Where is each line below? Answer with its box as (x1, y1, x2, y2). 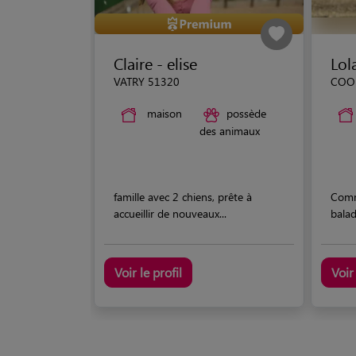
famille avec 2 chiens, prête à (114, 188, 252, 204)
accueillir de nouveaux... (114, 205, 226, 221)
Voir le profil (114, 263, 182, 281)
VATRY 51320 (114, 74, 180, 89)
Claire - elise (114, 52, 197, 74)
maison (147, 106, 182, 121)
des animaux (199, 122, 260, 138)
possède (226, 106, 266, 121)
